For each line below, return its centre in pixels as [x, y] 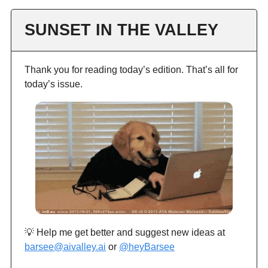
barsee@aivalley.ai [65, 247]
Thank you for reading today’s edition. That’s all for [131, 69]
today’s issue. [54, 84]
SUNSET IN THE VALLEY [121, 30]
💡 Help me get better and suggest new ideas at [125, 233]
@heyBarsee [147, 247]
